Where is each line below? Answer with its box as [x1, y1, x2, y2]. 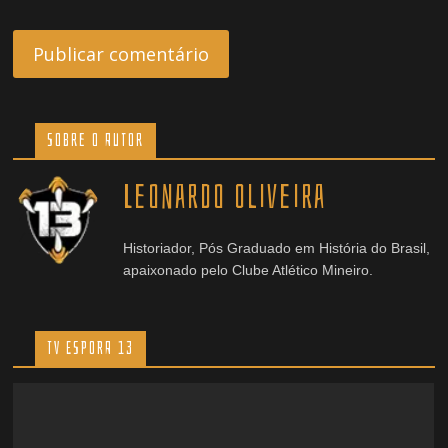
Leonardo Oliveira [123, 177, 327, 217]
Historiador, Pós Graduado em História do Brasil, [123, 240, 431, 256]
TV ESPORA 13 [47, 338, 135, 359]
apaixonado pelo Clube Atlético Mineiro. [123, 262, 374, 278]
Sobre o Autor [47, 130, 145, 151]
